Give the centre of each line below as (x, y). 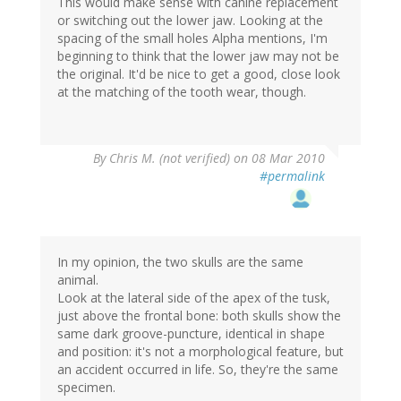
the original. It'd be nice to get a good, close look (199, 74)
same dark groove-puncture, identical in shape (191, 334)
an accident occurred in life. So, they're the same (198, 370)
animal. (78, 280)
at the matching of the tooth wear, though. (182, 92)
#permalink (292, 176)
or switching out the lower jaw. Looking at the (190, 21)
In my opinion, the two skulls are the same (180, 262)
